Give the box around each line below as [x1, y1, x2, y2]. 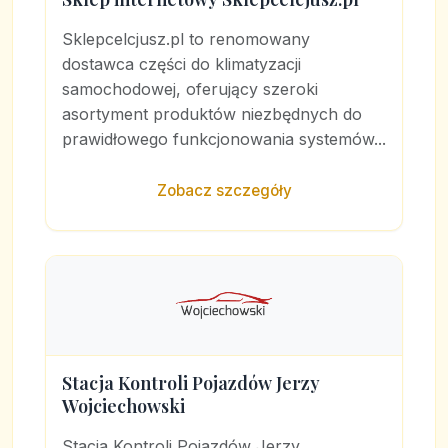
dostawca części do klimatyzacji [62, 54, 301, 74]
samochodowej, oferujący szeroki [62, 79, 318, 99]
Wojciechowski [62, 394, 185, 418]
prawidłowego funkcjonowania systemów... [62, 129, 386, 149]
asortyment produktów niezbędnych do [62, 104, 362, 124]
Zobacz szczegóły [156, 181, 292, 200]
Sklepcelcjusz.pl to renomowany [62, 29, 310, 49]
